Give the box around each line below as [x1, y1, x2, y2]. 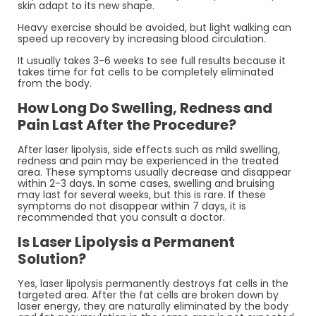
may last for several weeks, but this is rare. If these [18, 187, 266, 202]
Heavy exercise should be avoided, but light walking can [18, 20, 291, 35]
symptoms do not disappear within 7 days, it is [18, 198, 246, 213]
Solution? [18, 248, 86, 269]
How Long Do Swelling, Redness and [18, 97, 272, 118]
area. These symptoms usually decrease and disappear [18, 164, 291, 179]
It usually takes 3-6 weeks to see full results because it [18, 53, 286, 68]
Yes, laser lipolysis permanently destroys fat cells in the [18, 276, 288, 291]
